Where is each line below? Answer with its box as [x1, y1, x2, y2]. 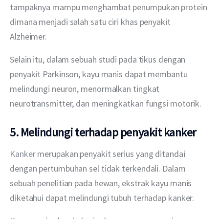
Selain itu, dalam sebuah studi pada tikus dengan [10, 53, 188, 65]
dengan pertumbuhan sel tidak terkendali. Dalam [10, 162, 188, 174]
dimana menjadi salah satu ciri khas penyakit [10, 16, 173, 27]
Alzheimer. [10, 30, 47, 42]
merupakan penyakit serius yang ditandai [35, 148, 187, 159]
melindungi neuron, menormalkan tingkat [10, 83, 162, 94]
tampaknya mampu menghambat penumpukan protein [10, 1, 209, 13]
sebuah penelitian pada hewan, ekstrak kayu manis [10, 177, 194, 189]
